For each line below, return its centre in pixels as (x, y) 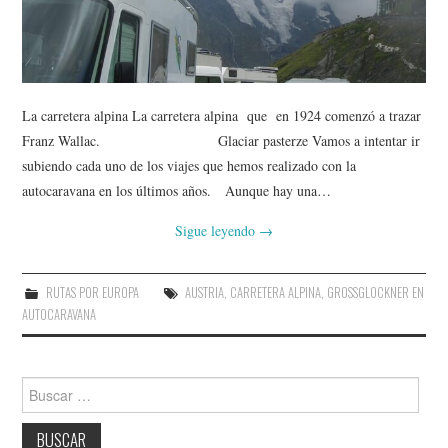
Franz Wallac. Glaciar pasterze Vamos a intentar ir (221, 140)
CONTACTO (80, 66)
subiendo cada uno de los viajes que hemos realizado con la (189, 165)
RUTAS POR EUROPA (92, 292)
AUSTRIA (204, 292)
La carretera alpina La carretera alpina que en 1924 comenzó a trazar (222, 115)
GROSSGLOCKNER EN (375, 292)
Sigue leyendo (217, 230)
